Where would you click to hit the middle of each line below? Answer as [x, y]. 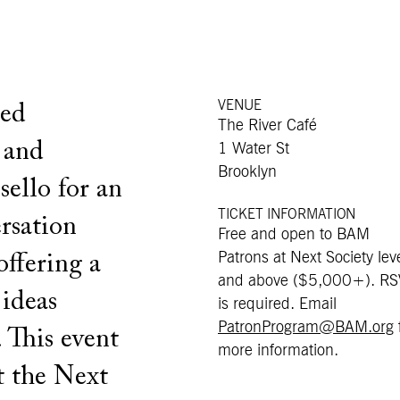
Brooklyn [247, 172]
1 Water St [254, 149]
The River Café [267, 125]
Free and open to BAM [294, 234]
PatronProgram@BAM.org [306, 327]
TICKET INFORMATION [287, 214]
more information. [278, 350]
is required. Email [277, 304]
